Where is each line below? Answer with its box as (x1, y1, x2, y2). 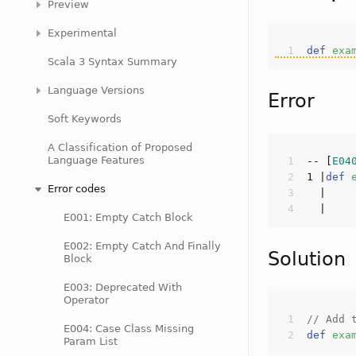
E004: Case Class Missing (64, 323, 194, 335)
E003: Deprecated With (64, 281, 182, 293)
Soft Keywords (48, 113, 122, 125)
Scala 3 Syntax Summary (48, 56, 177, 68)
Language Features (48, 154, 145, 166)
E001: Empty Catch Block (64, 211, 193, 223)
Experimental (48, 27, 117, 39)
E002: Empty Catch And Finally (64, 240, 221, 252)
